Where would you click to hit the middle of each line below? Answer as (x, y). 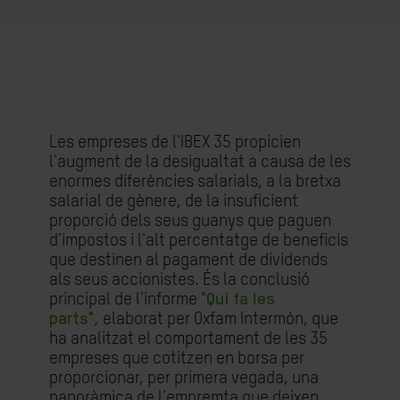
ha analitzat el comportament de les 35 (188, 339)
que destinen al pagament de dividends (188, 260)
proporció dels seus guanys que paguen (190, 221)
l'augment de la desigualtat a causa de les (200, 162)
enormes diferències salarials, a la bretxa (195, 182)
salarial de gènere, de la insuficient (174, 201)
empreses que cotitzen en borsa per (177, 358)
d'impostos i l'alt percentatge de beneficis (199, 241)
